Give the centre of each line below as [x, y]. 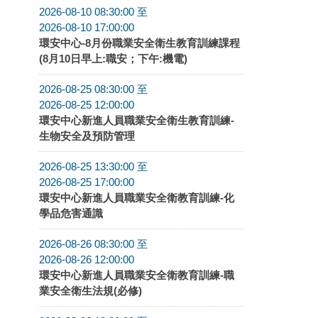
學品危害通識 [71, 213]
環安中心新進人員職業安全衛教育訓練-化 [137, 197]
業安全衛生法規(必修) [91, 290]
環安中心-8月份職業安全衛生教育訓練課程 [139, 43]
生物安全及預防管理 [87, 136]
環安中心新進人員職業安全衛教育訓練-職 [137, 275]
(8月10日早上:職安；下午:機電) [113, 58]
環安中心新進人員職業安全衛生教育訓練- [137, 120]
